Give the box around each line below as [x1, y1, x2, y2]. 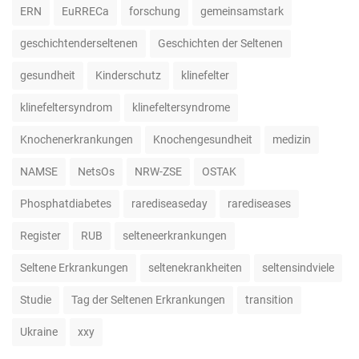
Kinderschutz [95, 68, 161, 82]
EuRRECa [62, 4, 109, 18]
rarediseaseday [131, 196, 208, 210]
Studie [20, 292, 51, 306]
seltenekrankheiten [148, 260, 242, 274]
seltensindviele [262, 260, 334, 274]
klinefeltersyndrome [132, 100, 230, 114]
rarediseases [228, 196, 291, 210]
